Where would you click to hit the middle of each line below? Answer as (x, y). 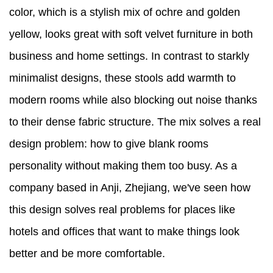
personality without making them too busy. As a (123, 166)
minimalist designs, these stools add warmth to (122, 78)
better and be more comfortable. (87, 254)
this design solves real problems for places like (122, 210)
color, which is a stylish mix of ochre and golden (125, 12)
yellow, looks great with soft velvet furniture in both (131, 34)
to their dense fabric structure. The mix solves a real (135, 122)
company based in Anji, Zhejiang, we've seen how (130, 188)
